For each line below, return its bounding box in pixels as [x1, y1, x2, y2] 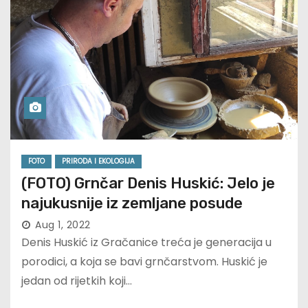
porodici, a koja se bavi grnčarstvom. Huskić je [21, 254, 267, 270]
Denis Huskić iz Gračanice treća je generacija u [21, 234, 272, 251]
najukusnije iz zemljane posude [21, 194, 243, 213]
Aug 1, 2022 [35, 218, 91, 232]
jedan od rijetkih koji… [21, 273, 132, 289]
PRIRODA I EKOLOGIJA [62, 156, 135, 167]
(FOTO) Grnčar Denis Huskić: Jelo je [21, 174, 275, 193]
